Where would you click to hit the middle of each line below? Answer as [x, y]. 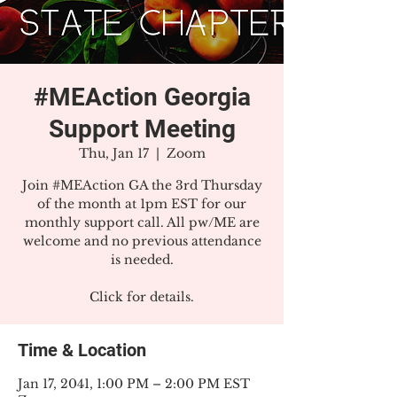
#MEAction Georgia [142, 97]
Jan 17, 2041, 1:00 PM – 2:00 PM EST [134, 384]
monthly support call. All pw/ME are [142, 222]
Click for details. [142, 297]
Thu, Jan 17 [113, 153]
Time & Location [82, 350]
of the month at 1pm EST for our [142, 204]
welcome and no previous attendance [142, 241]
